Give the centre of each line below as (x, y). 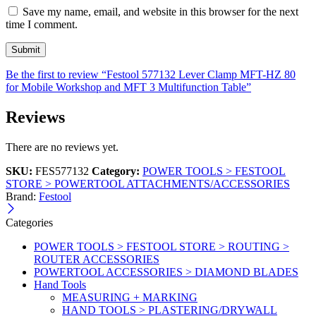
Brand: (22, 197)
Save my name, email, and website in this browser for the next (160, 12)
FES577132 (62, 171)
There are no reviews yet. (62, 147)
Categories (29, 223)
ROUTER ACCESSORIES (97, 260)
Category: (116, 171)
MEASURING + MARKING (130, 298)
